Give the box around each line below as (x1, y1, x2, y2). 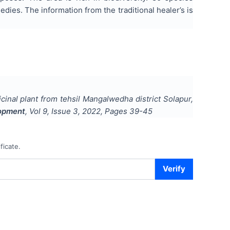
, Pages (101, 106, 129, 116)
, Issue (47, 106, 73, 116)
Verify (163, 164, 185, 174)
